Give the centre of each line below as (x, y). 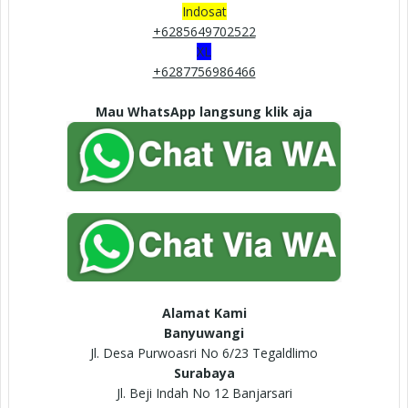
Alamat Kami (204, 313)
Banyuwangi (204, 333)
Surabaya (204, 373)
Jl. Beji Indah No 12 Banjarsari (204, 393)
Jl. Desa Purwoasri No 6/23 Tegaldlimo (204, 353)
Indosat (204, 12)
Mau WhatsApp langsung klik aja (204, 112)
